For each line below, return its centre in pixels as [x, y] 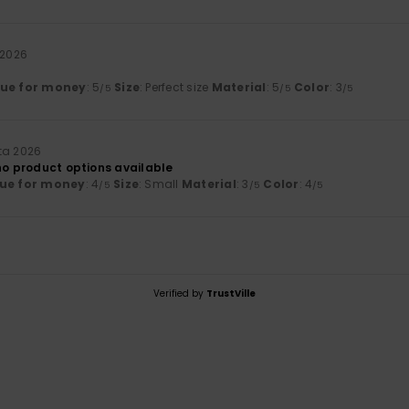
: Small [160, 184]
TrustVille [231, 294]
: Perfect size [176, 88]
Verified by [180, 294]
